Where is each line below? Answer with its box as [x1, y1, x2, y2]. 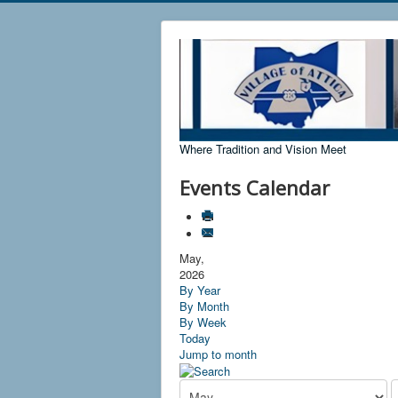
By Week [179, 313, 227, 330]
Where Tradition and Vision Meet [179, 139, 346, 157]
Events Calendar [179, 173, 330, 201]
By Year [179, 281, 220, 298]
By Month [179, 297, 229, 314]
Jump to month [179, 345, 257, 362]
